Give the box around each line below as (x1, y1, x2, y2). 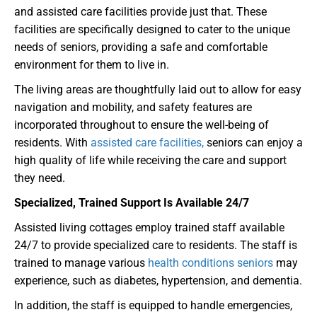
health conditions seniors (148, 256, 273, 270)
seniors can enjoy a (204, 136, 303, 150)
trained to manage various (14, 256, 148, 270)
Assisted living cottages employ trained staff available (14, 221, 284, 235)
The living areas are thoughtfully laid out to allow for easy (14, 83, 301, 97)
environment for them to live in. (14, 58, 169, 72)
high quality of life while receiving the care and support (14, 154, 287, 168)
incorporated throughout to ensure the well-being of (14, 118, 269, 132)
